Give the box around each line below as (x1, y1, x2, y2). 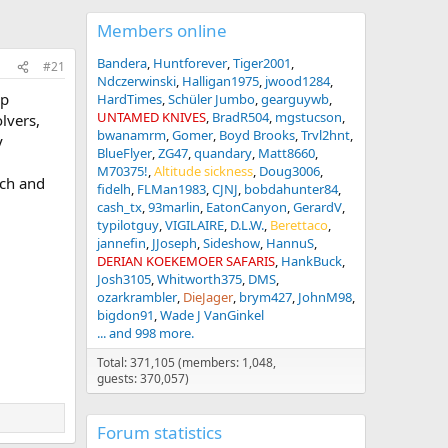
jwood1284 (265, 72, 330, 90)
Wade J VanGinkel (160, 306, 264, 324)
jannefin (97, 234, 146, 252)
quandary (194, 144, 252, 162)
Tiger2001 (233, 54, 291, 72)
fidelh (97, 180, 131, 198)
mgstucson (275, 108, 342, 126)
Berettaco (270, 216, 328, 234)
